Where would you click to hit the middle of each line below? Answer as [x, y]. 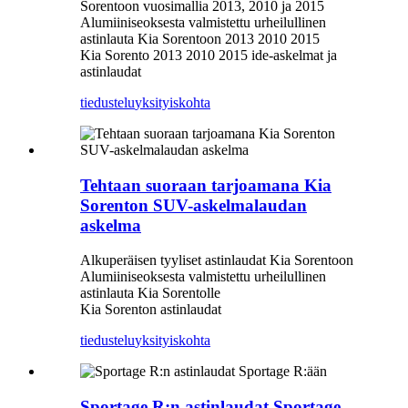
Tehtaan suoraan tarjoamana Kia [206, 185]
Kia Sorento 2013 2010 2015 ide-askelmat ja [209, 55]
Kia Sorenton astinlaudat [151, 310]
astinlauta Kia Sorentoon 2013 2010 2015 [200, 39]
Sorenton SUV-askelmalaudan [194, 205]
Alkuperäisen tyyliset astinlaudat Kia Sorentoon [217, 260]
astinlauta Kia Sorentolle [150, 293]
